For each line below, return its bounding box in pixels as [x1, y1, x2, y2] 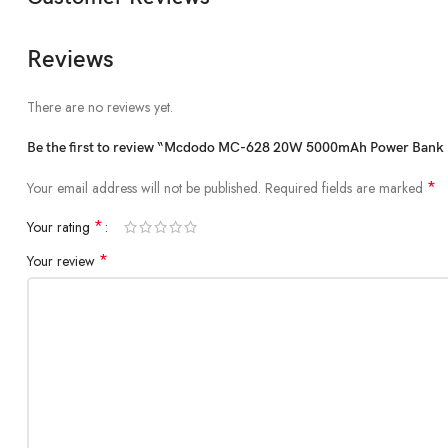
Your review [27, 250, 99, 271]
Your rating [27, 216, 94, 237]
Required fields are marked [265, 177, 427, 198]
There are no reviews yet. [27, 96, 173, 117]
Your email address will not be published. [27, 177, 261, 198]
